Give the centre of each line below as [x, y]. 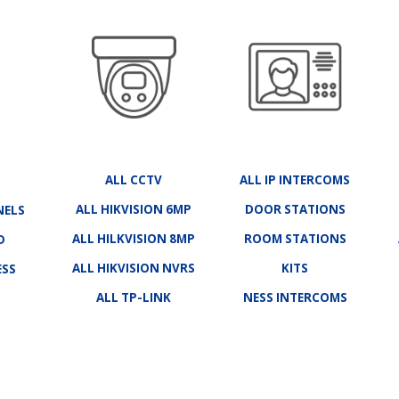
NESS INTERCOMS [295, 298]
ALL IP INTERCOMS [295, 180]
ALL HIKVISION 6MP [133, 210]
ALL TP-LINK [133, 298]
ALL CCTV [133, 180]
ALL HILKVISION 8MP [133, 239]
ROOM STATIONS [295, 239]
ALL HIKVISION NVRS [133, 269]
